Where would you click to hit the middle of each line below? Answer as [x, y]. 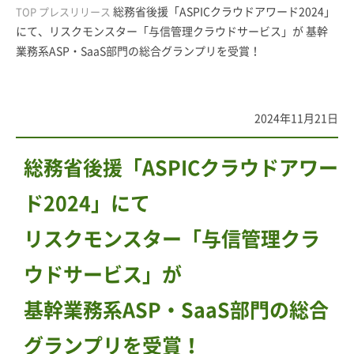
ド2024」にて [87, 203]
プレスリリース [75, 12]
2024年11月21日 [296, 118]
